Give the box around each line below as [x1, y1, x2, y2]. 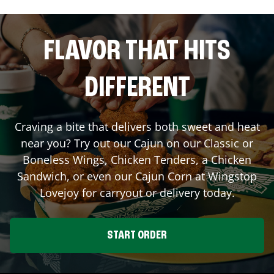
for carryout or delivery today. [78, 185, 235, 201]
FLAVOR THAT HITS [43, 37, 231, 67]
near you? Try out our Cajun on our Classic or [21, 136, 253, 151]
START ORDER [107, 229, 167, 242]
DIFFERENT [84, 74, 190, 104]
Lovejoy [39, 185, 79, 201]
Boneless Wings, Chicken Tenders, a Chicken [23, 152, 251, 168]
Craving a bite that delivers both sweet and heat [14, 119, 260, 135]
